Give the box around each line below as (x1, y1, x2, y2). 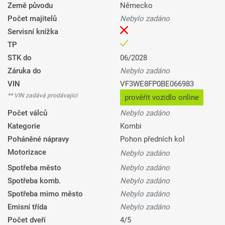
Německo (120, 1, 153, 11)
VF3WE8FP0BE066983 (120, 79, 194, 89)
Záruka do (8, 66, 41, 76)
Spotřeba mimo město (8, 189, 83, 199)
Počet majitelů (8, 14, 57, 24)
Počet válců (8, 108, 47, 118)
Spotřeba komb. (8, 176, 61, 186)
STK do (8, 53, 32, 63)
